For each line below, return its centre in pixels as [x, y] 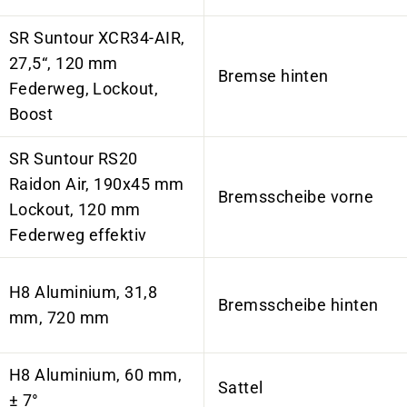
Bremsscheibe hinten [298, 305]
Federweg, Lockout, [84, 89]
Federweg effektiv [78, 235]
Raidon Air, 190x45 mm [97, 184]
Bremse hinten [273, 76]
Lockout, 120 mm [75, 209]
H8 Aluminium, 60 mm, [95, 375]
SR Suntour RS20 [74, 159]
